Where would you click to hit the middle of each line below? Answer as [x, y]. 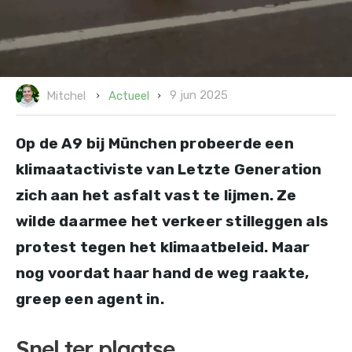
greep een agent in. [90, 299]
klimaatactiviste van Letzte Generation [169, 169]
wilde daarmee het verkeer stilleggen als [172, 221]
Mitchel [66, 95]
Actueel [129, 95]
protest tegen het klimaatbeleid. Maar [163, 247]
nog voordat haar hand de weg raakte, [163, 273]
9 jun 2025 [199, 95]
